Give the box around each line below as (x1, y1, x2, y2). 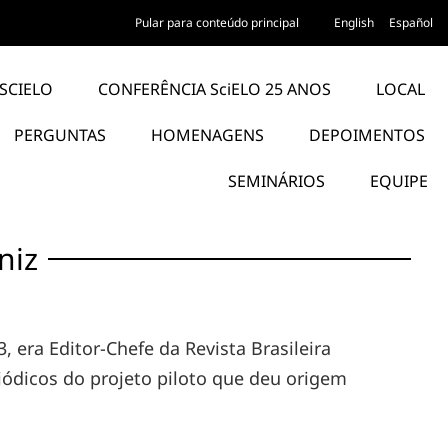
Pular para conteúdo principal (135, 14, 299, 31)
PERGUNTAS (14, 124, 107, 146)
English (334, 14, 374, 31)
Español (389, 14, 433, 31)
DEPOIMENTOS (309, 124, 426, 146)
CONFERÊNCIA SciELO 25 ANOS (98, 78, 332, 100)
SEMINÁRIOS (227, 170, 325, 192)
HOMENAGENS (151, 124, 265, 146)
